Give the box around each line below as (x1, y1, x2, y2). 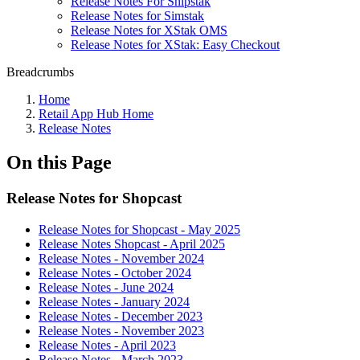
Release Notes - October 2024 (39, 265, 191, 280)
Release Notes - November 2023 (39, 323, 204, 337)
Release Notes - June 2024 (39, 280, 174, 294)
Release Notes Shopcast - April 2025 (39, 236, 225, 251)
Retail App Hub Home (39, 107, 153, 121)
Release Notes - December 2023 (39, 309, 202, 323)
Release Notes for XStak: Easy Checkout (71, 38, 280, 51)
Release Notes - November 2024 (39, 251, 204, 265)
